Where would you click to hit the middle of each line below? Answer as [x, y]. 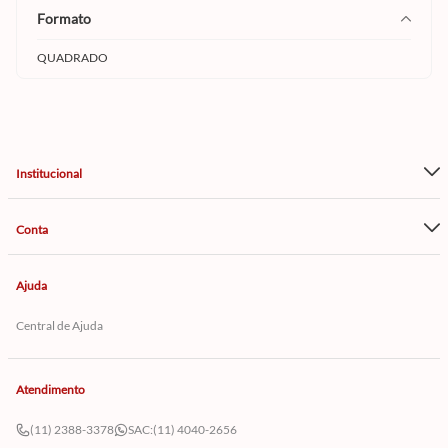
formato [68, 18]
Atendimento [50, 390]
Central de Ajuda [59, 325]
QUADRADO [72, 57]
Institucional [49, 174]
